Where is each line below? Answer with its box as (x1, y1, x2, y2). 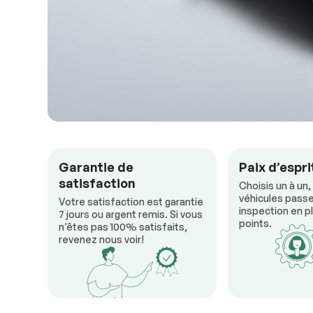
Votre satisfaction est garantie (59, 196, 203, 208)
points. (238, 217, 272, 230)
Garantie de (59, 159, 133, 175)
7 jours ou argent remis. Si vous (59, 208, 203, 221)
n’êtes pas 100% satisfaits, (59, 221, 187, 233)
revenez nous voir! (59, 233, 144, 246)
